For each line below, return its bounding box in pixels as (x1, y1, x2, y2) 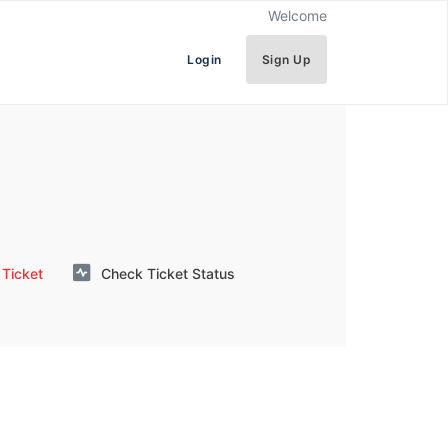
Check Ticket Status (101, 264, 236, 282)
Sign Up (261, 52, 312, 67)
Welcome (268, 7, 328, 24)
